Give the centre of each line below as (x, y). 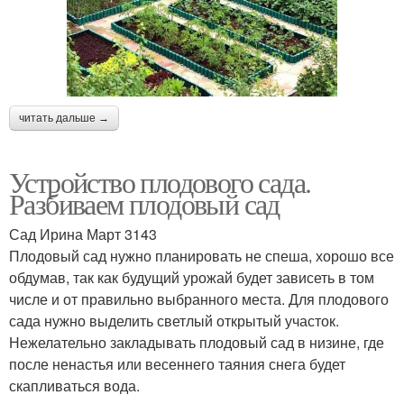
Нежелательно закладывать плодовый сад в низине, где (197, 342)
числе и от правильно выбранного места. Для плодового (199, 298)
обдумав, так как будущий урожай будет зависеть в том (192, 277)
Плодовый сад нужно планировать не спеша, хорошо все (202, 255)
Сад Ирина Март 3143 (83, 234)
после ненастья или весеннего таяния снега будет (177, 363)
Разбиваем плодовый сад (144, 203)
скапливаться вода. (74, 385)
